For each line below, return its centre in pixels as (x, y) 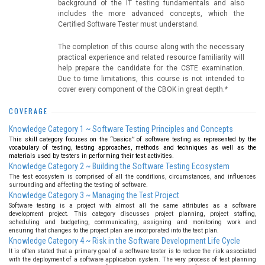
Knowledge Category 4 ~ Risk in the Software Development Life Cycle (125, 241)
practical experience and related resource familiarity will (151, 57)
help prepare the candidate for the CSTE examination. (151, 68)
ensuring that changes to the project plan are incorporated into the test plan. (114, 230)
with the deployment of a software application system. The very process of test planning (132, 259)
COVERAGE (28, 111)
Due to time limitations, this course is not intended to (151, 79)
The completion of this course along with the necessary (151, 47)
